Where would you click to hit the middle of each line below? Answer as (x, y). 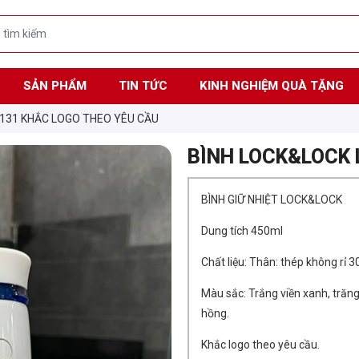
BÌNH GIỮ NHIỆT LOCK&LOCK (272, 200)
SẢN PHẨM (54, 85)
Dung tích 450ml (242, 231)
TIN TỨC (143, 85)
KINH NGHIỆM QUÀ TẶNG (271, 85)
